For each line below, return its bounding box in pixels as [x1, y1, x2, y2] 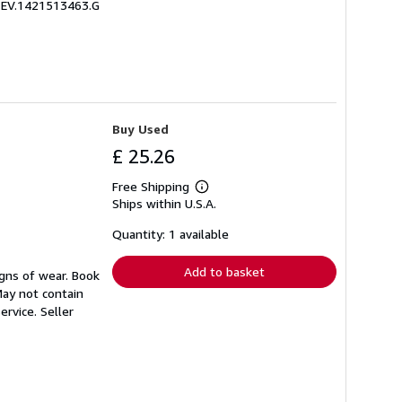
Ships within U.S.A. [112, 196, 216, 212]
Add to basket [184, 264, 265, 280]
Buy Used [112, 121, 169, 137]
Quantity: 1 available [112, 226, 229, 242]
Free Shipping [112, 179, 189, 195]
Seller [40, 303, 74, 319]
